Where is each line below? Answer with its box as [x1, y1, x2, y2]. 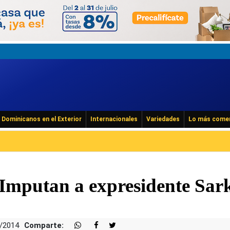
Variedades [146, 116, 180, 123]
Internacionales [90, 116, 138, 123]
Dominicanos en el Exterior [2, 116, 82, 123]
